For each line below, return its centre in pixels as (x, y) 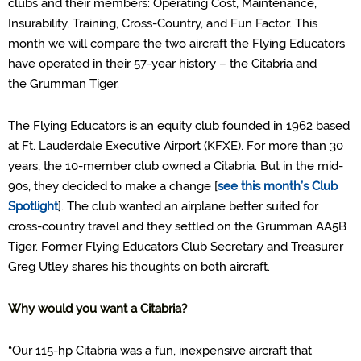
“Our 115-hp (42, 351)
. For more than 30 (292, 146)
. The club (89, 206)
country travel (82, 226)
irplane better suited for (253, 206)
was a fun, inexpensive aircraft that (214, 351)
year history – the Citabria (224, 64)
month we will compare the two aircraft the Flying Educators (176, 44)
